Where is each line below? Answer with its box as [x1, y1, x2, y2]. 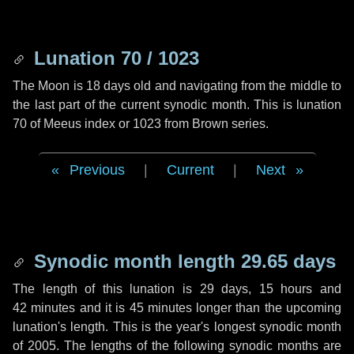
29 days [199, 282, 249, 296]
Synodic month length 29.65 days [28, 250, 336, 272]
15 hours [258, 282, 313, 296]
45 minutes [129, 301, 192, 314]
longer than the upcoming [191, 301, 342, 314]
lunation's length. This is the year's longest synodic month [13, 320, 341, 333]
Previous [69, 162, 125, 178]
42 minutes [13, 301, 76, 314]
